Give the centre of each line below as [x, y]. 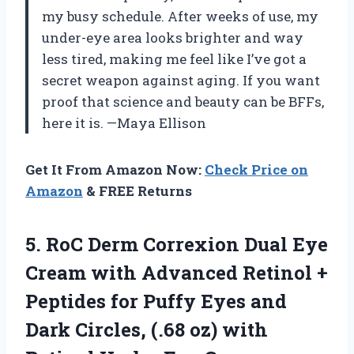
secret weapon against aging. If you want [181, 81]
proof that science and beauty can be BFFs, [183, 102]
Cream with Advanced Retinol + [177, 273]
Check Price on [256, 170]
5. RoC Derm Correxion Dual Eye [177, 245]
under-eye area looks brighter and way [173, 38]
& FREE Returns [137, 191]
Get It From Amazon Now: [115, 170]
